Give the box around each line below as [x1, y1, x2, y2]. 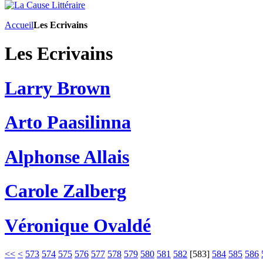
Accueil [5, 20, 33, 30]
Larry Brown [5, 77, 110, 99]
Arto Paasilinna [5, 112, 131, 133]
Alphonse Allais [5, 146, 129, 167]
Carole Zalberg [5, 180, 126, 202]
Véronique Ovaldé [5, 214, 151, 236]
